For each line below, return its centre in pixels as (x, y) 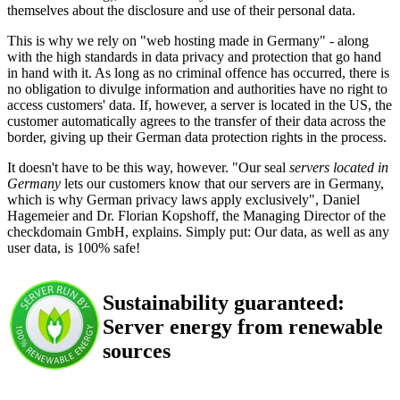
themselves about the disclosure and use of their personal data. (181, 10)
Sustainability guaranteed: (224, 302)
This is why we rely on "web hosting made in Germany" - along (188, 41)
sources (137, 350)
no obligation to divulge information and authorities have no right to (197, 89)
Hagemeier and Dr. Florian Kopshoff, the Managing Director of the (196, 216)
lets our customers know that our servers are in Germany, (222, 183)
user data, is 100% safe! (74, 248)
